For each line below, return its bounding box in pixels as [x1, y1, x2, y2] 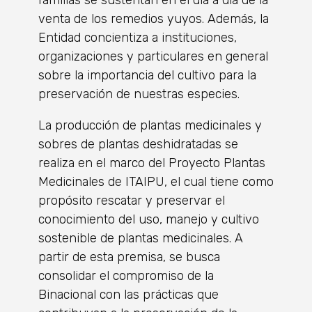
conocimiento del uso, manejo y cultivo [38, 211, 259, 227]
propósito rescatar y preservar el [38, 192, 225, 208]
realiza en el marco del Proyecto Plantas [38, 155, 265, 171]
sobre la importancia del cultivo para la [38, 67, 256, 83]
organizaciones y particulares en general [38, 48, 268, 64]
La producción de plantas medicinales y [38, 117, 262, 133]
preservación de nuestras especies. [38, 86, 240, 102]
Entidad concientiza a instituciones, [38, 29, 237, 45]
